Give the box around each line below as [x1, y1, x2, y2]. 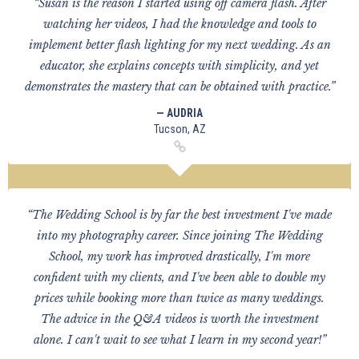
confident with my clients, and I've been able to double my [34, 270, 325, 284]
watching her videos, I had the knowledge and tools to [42, 17, 317, 31]
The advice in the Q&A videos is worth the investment [40, 312, 319, 326]
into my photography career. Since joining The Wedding [36, 228, 323, 243]
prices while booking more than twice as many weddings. [34, 291, 325, 305]
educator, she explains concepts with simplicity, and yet [40, 58, 319, 73]
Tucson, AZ [153, 123, 206, 135]
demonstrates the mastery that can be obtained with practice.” [24, 79, 335, 94]
